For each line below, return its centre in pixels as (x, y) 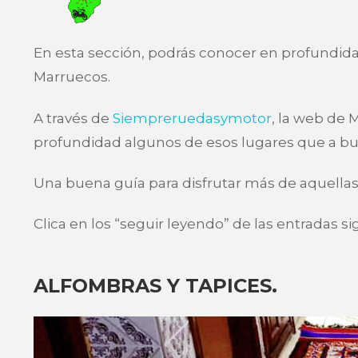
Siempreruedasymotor (192, 118)
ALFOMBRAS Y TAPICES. (155, 286)
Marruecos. (72, 77)
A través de (73, 118)
